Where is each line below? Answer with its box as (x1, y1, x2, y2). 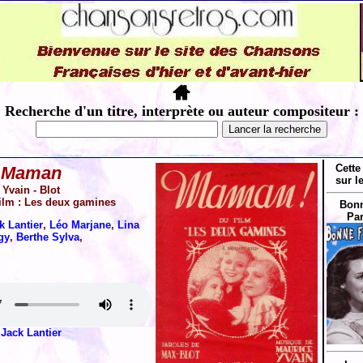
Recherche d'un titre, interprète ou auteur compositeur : (4, 103, 359, 119)
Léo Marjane (49, 219, 111, 231)
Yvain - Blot (2, 184, 60, 196)
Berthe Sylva (16, 231, 79, 243)
